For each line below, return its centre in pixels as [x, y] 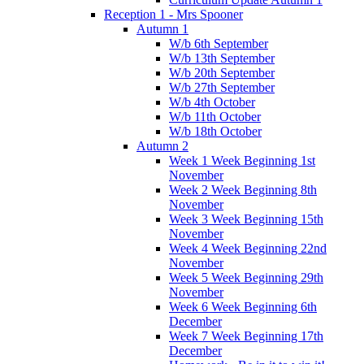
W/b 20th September [222, 72]
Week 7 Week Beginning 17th [246, 336]
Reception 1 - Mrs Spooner [173, 14]
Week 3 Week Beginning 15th [246, 219]
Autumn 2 [162, 145]
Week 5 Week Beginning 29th [246, 277]
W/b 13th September [222, 58]
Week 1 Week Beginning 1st [242, 160]
